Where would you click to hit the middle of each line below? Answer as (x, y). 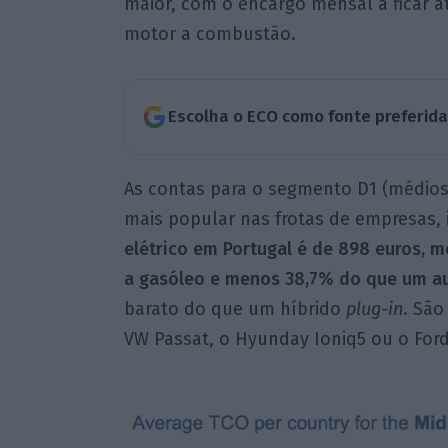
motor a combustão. (209, 34)
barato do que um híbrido (234, 308)
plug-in (374, 308)
